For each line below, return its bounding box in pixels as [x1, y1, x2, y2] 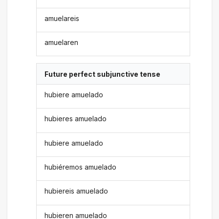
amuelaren [44, 38, 79, 47]
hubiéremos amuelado [44, 163, 117, 172]
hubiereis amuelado [44, 187, 109, 196]
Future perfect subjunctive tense [44, 69, 161, 78]
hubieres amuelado [44, 114, 107, 123]
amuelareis [44, 14, 80, 22]
